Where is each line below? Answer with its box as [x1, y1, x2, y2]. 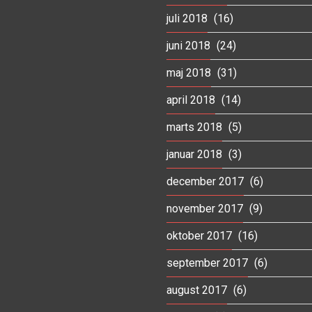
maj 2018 [166, 65, 211, 79]
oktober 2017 [166, 228, 232, 242]
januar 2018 [166, 147, 222, 161]
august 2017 [166, 283, 227, 297]
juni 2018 [166, 38, 210, 52]
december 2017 [166, 174, 244, 188]
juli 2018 [166, 11, 208, 25]
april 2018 [166, 93, 215, 107]
